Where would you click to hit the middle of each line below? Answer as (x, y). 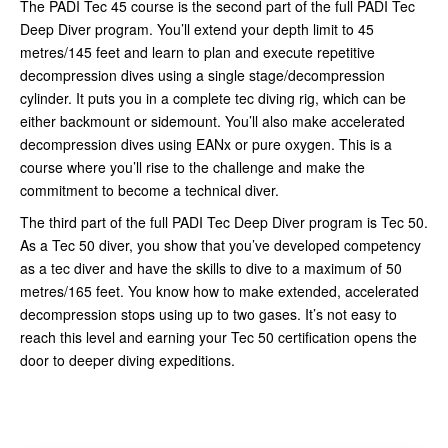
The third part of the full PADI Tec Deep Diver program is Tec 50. (224, 221)
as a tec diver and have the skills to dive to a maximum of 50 (211, 267)
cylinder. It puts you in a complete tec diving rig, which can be (213, 97)
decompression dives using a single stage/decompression (202, 74)
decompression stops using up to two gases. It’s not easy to (208, 313)
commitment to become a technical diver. (149, 189)
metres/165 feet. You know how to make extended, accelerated (219, 290)
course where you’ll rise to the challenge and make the (192, 166)
